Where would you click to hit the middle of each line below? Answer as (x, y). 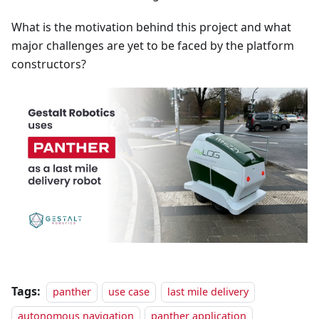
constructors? (49, 64)
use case (129, 291)
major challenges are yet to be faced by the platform (153, 45)
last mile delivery (208, 291)
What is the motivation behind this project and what (151, 27)
